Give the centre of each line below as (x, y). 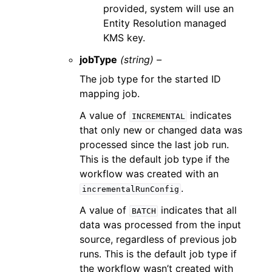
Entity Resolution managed (165, 23)
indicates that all (198, 210)
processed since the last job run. (155, 144)
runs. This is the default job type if (158, 254)
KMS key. (124, 38)
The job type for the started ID (151, 79)
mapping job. (110, 93)
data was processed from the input (161, 225)
